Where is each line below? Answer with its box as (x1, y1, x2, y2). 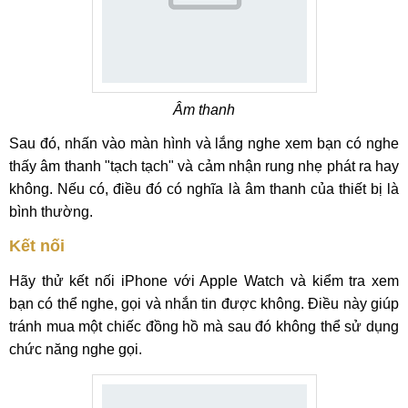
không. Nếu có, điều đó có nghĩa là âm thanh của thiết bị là (9, 181, 399, 197)
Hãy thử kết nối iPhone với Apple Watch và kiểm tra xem (9, 273, 399, 289)
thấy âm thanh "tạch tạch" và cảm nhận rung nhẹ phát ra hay (9, 158, 399, 174)
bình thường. (9, 204, 93, 219)
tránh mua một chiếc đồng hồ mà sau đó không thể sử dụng (9, 319, 399, 334)
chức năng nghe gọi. (9, 342, 142, 357)
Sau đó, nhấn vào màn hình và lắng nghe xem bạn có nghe (9, 136, 399, 151)
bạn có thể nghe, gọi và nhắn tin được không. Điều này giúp (9, 296, 399, 311)
